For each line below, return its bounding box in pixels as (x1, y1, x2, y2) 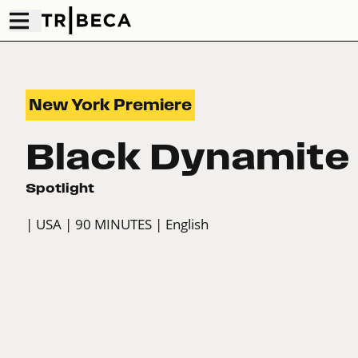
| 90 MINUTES (65, 216, 152, 233)
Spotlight (26, 181, 94, 196)
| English (155, 216, 209, 233)
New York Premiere (29, 97, 192, 114)
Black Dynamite (26, 137, 350, 177)
